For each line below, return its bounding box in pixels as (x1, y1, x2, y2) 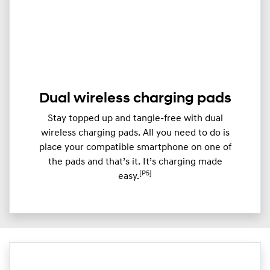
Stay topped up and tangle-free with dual (47, 113, 223, 124)
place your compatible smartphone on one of (39, 142, 231, 152)
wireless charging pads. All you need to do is (40, 128, 230, 138)
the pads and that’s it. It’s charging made (48, 157, 222, 167)
